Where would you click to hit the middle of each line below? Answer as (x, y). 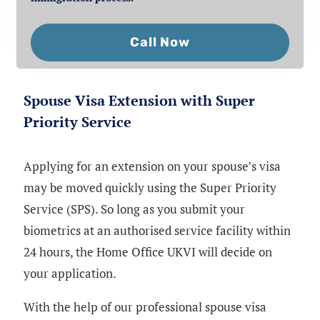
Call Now (160, 42)
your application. (70, 274)
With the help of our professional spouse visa (145, 307)
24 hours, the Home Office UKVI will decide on (148, 252)
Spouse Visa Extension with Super (139, 101)
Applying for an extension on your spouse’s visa (152, 166)
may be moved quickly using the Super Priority (150, 188)
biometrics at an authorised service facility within (157, 231)
